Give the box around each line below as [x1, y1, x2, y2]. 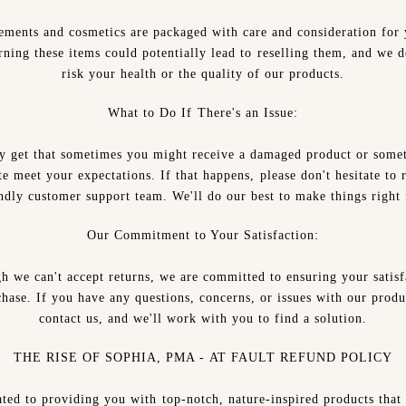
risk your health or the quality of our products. [61, 67, 345, 81]
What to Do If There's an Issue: [108, 106, 298, 120]
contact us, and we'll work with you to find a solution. [38, 312, 368, 325]
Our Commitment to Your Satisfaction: [86, 228, 320, 242]
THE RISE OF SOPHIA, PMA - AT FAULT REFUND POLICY [14, 351, 392, 364]
